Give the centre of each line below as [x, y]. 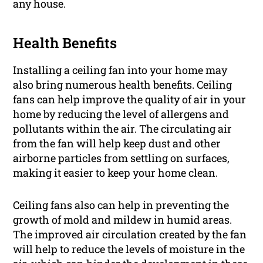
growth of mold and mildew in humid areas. [123, 219]
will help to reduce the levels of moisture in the [129, 249]
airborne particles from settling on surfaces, [122, 158]
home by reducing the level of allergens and [121, 114]
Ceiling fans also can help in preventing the [121, 205]
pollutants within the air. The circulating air [123, 128]
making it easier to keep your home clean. [116, 172]
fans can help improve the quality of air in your [130, 99]
